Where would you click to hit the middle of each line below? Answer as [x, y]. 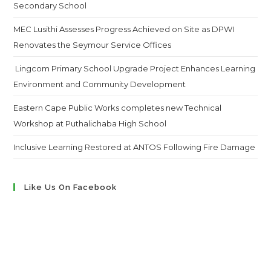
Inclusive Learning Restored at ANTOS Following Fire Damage [135, 147]
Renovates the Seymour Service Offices [93, 45]
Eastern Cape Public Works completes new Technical [118, 108]
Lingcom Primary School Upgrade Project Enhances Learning [135, 68]
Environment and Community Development [100, 84]
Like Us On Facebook [71, 187]
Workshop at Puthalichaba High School [90, 123]
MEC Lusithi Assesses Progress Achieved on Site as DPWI [124, 29]
